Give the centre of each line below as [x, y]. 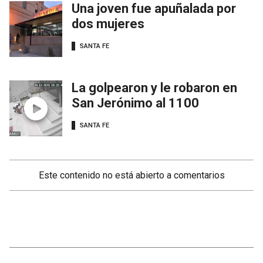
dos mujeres [108, 24]
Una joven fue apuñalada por [154, 9]
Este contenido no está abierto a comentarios [131, 175]
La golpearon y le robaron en [154, 88]
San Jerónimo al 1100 [135, 103]
